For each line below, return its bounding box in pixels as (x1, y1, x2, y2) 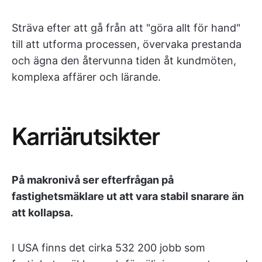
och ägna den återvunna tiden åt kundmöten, (12, 54, 236, 67)
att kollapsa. (12, 206, 73, 219)
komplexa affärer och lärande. (12, 71, 161, 83)
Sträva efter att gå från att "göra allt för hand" (12, 22, 240, 34)
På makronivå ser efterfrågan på (12, 174, 174, 186)
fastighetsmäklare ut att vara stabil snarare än (12, 190, 244, 202)
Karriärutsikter (12, 120, 160, 150)
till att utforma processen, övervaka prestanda (12, 38, 242, 50)
